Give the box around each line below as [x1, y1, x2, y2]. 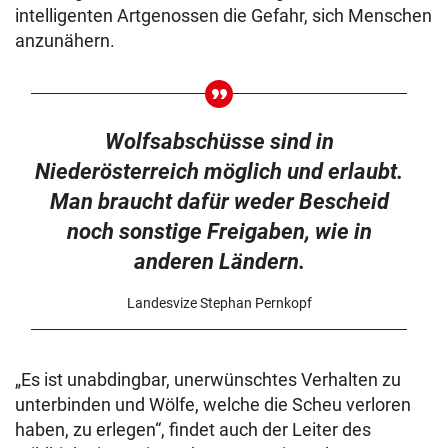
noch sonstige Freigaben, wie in [66, 219, 372, 244]
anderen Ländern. [133, 249, 305, 274]
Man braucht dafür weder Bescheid [49, 189, 389, 214]
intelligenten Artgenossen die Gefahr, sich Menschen [15, 5, 432, 26]
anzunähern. [15, 30, 115, 51]
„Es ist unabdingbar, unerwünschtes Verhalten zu [15, 369, 401, 390]
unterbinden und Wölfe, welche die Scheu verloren [15, 394, 411, 415]
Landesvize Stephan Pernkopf [126, 295, 312, 311]
